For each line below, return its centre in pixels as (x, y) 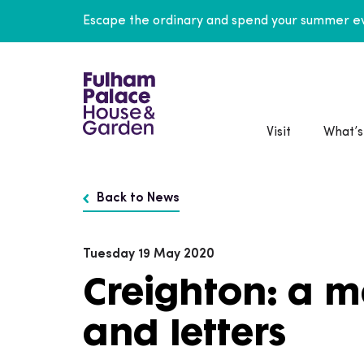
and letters (184, 331)
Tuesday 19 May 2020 (149, 254)
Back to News (138, 198)
